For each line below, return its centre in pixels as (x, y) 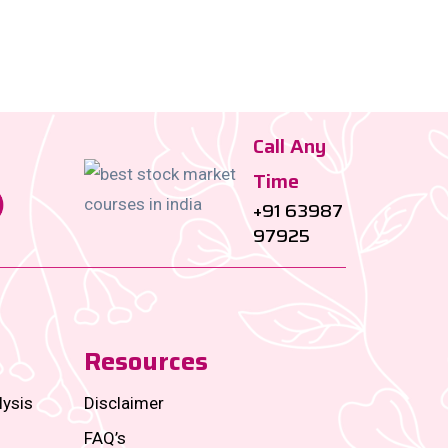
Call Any (289, 146)
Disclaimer (123, 402)
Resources (145, 361)
